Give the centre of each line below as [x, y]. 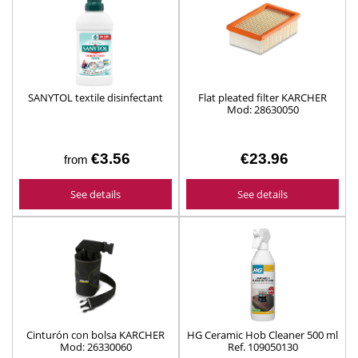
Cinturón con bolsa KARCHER [95, 335]
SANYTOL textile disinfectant [95, 98]
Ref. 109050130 [263, 347]
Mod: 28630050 [263, 110]
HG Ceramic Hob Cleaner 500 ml [263, 335]
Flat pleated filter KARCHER [263, 98]
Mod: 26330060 [95, 347]
